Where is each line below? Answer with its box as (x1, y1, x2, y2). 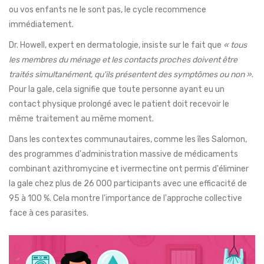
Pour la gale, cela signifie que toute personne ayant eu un (9, 84, 225, 95)
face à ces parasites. (9, 208, 88, 219)
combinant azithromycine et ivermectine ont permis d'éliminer (9, 164, 249, 174)
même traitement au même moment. (9, 114, 154, 124)
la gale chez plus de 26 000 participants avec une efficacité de (9, 179, 247, 189)
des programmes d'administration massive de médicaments (9, 149, 238, 160)
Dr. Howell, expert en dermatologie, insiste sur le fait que (9, 40, 223, 51)
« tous (223, 40, 247, 51)
